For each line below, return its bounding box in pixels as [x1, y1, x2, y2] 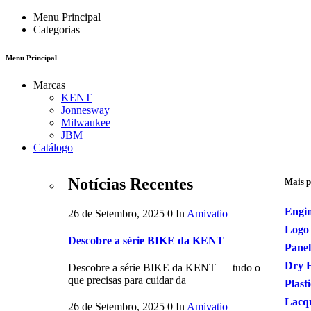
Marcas [33, 78, 65, 91]
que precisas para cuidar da [68, 274, 186, 287]
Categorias [33, 24, 80, 35]
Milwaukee [61, 116, 110, 128]
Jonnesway [61, 103, 110, 116]
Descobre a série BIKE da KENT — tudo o [68, 262, 260, 274]
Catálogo [33, 141, 73, 153]
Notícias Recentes [68, 174, 193, 193]
